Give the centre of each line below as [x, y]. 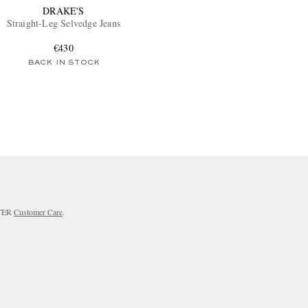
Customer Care [38, 212]
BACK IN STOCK [64, 63]
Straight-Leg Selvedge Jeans [64, 23]
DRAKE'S [64, 11]
